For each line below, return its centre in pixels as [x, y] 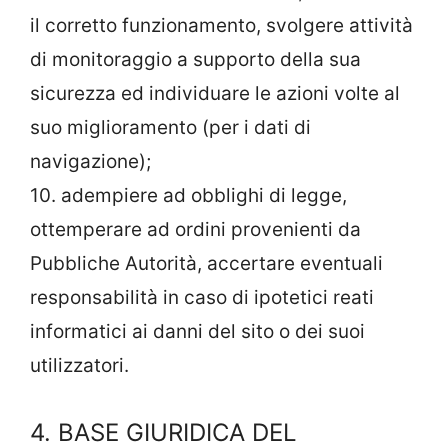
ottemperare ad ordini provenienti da [195, 229]
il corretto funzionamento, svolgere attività [221, 25]
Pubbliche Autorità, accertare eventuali [206, 263]
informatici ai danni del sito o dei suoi [197, 331]
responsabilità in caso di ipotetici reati [202, 297]
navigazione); [90, 161]
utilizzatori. [79, 365]
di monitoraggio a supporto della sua [195, 59]
